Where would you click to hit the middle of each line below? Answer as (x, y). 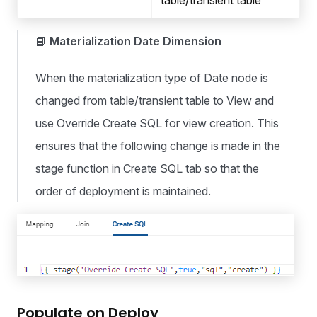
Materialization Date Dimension (136, 41)
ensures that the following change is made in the (158, 146)
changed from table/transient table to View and (155, 101)
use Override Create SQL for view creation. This (157, 123)
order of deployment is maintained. (123, 191)
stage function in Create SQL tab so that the (147, 169)
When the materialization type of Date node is (152, 78)
